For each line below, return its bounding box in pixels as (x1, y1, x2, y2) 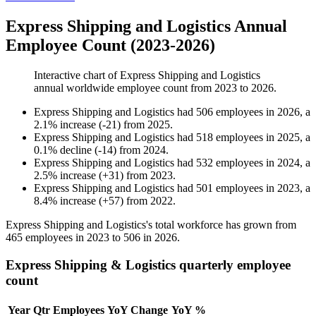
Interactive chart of (34, 69, 120, 82)
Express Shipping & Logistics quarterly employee (6, 257, 291, 272)
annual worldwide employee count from (34, 82, 214, 95)
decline (60, 144, 92, 157)
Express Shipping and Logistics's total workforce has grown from (6, 219, 296, 231)
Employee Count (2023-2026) (6, 36, 215, 55)
